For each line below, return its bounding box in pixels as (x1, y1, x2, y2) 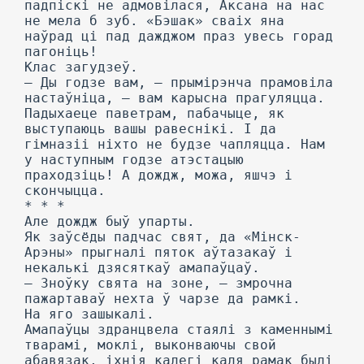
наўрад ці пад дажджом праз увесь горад (24, 28, 333, 44)
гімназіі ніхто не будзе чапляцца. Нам (24, 136, 325, 152)
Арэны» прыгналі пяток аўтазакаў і (24, 245, 292, 260)
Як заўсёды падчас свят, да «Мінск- (24, 229, 301, 245)
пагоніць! (24, 44, 97, 59)
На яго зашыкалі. (24, 306, 154, 322)
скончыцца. (24, 183, 106, 198)
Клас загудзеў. (24, 59, 138, 75)
